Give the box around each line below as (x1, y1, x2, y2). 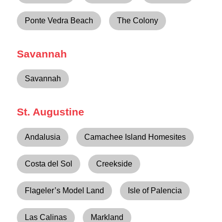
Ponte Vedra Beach (25, 16, 94, 25)
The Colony (117, 16, 159, 25)
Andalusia (25, 132, 61, 141)
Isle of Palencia (128, 186, 182, 195)
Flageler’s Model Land (25, 186, 105, 195)
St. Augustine (17, 106, 85, 117)
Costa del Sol (25, 159, 73, 168)
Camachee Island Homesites (84, 132, 186, 141)
